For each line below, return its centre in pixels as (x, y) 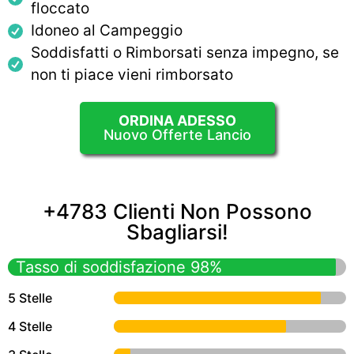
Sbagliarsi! (177, 232)
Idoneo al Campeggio (106, 31)
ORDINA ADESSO (177, 121)
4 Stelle (30, 327)
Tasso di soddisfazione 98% (119, 267)
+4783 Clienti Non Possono (177, 212)
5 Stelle (30, 298)
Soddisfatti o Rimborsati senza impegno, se (185, 53)
